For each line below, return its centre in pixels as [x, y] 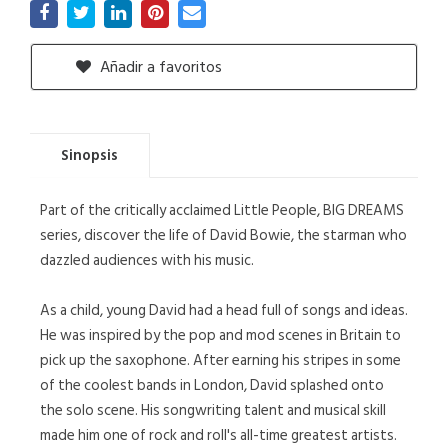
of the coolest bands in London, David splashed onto [212, 385]
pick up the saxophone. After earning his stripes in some [220, 360]
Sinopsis [89, 155]
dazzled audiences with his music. [147, 260]
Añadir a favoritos [159, 67]
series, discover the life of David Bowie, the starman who [223, 235]
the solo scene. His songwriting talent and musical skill [213, 410]
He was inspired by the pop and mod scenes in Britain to [220, 335]
